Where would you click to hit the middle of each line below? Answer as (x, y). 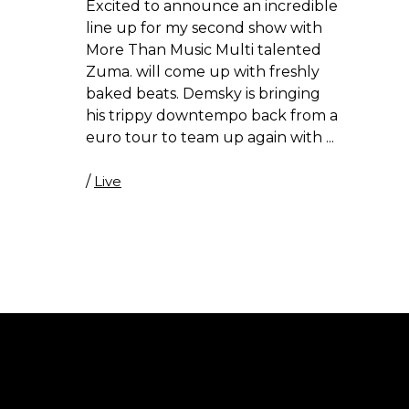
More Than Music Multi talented (204, 49)
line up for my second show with (204, 27)
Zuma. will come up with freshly (203, 71)
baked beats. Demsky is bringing (203, 93)
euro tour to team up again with (206, 137)
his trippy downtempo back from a (212, 115)
